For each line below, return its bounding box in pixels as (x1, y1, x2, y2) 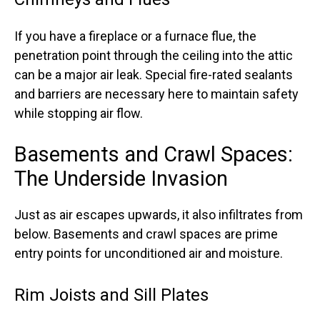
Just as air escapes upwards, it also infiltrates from (14, 207, 303, 222)
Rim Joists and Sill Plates (14, 285, 209, 305)
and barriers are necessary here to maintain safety (14, 86, 299, 101)
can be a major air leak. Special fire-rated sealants (14, 67, 293, 82)
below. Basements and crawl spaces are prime (14, 226, 278, 241)
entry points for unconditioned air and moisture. (14, 246, 283, 261)
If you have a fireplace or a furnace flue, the (14, 29, 256, 44)
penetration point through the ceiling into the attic (14, 48, 293, 63)
